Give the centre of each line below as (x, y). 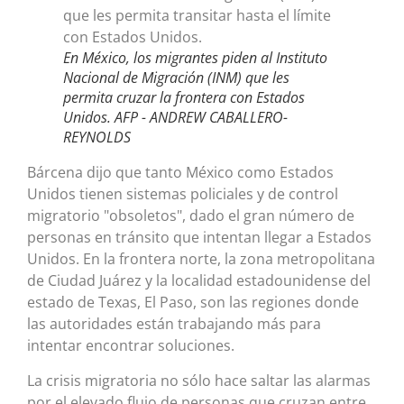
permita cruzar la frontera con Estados (184, 98)
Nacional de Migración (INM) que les (176, 78)
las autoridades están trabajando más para (174, 324)
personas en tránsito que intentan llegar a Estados (199, 238)
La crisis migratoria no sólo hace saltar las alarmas (199, 380)
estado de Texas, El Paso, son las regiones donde (193, 303)
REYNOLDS (97, 138)
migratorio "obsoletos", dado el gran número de (191, 216)
